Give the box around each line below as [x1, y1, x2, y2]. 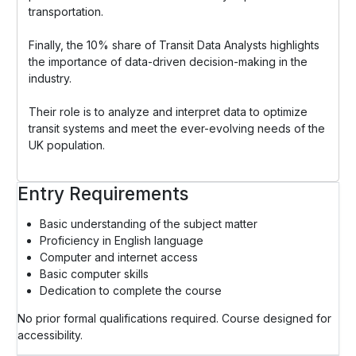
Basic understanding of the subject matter [40, 216, 257, 230]
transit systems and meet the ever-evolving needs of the [29, 121, 325, 135]
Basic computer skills [40, 266, 149, 281]
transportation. [29, 4, 103, 18]
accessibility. [17, 327, 83, 342]
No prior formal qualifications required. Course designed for [17, 311, 331, 325]
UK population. [29, 137, 105, 152]
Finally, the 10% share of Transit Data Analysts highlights [29, 37, 319, 52]
